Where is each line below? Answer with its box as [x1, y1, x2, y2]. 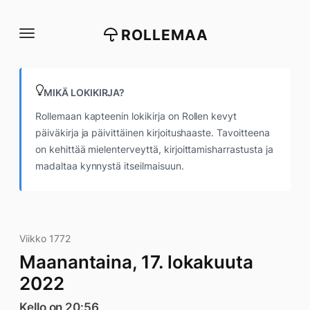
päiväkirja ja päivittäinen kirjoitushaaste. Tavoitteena [35, 127, 270, 138]
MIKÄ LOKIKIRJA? [44, 86, 125, 98]
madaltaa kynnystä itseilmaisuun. [35, 160, 184, 172]
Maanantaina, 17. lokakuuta [19, 251, 253, 273]
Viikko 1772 [19, 232, 71, 244]
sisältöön [9, 37, 56, 51]
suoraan [9, 23, 51, 37]
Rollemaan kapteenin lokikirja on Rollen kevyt [35, 110, 237, 122]
